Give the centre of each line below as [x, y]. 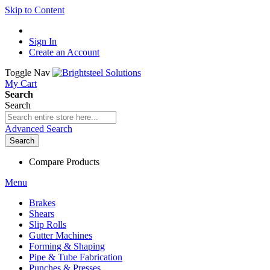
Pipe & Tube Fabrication [76, 257]
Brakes [42, 203]
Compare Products [64, 162]
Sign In [43, 41]
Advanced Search [39, 129]
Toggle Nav [27, 73]
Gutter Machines [61, 235]
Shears [42, 214]
